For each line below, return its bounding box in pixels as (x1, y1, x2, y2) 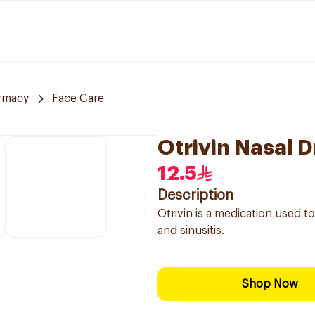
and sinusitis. (157, 225, 224, 236)
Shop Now (242, 278, 298, 290)
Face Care (52, 93, 104, 104)
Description (157, 188, 233, 202)
